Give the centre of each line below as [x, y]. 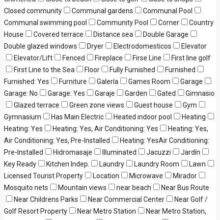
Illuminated [119, 152]
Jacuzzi [159, 152]
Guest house [153, 105]
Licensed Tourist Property [43, 176]
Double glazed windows [41, 46]
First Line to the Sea [44, 70]
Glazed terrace [37, 105]
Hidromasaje [73, 152]
